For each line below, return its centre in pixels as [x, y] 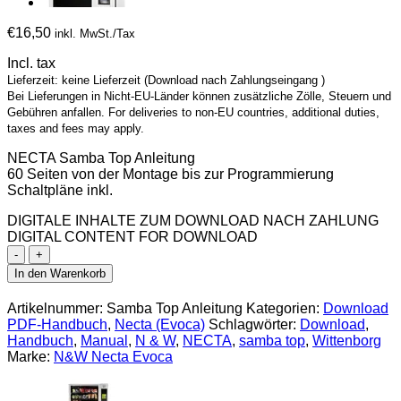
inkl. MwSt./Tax [95, 34]
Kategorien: [285, 309]
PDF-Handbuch [57, 325]
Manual [104, 341]
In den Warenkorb [60, 274]
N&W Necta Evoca [113, 357]
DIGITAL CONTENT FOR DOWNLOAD [132, 237]
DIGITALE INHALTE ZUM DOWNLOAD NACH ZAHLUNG [193, 221]
